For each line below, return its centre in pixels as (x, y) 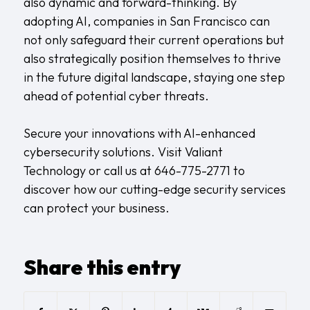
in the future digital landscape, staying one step (154, 77)
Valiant (202, 152)
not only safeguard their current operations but (154, 39)
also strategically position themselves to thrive (152, 58)
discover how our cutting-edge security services (154, 189)
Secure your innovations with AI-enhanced (139, 133)
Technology (54, 170)
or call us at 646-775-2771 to (165, 170)
